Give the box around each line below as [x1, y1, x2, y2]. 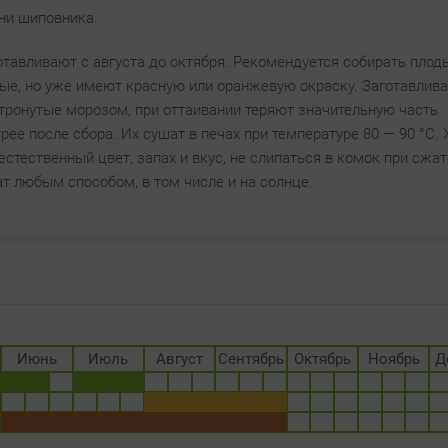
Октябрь [293, 349, 351, 368]
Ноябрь [367, 349, 420, 368]
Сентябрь [218, 349, 285, 368]
